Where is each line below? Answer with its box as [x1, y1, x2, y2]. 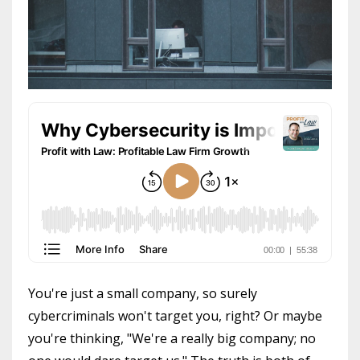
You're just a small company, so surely [28, 284, 257, 302]
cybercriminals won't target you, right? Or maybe [28, 306, 322, 325]
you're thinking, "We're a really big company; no [28, 329, 316, 347]
